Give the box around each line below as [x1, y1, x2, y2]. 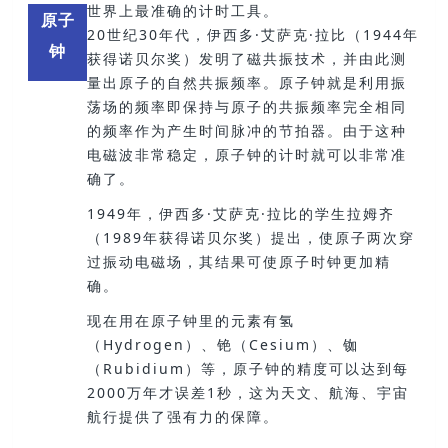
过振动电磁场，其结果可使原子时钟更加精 [86, 251, 391, 271]
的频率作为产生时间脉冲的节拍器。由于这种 [86, 120, 407, 140]
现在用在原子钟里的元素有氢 [86, 311, 295, 331]
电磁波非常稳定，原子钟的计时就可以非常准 [86, 144, 407, 164]
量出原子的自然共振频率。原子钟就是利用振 [86, 72, 407, 92]
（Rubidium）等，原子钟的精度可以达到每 [86, 359, 409, 379]
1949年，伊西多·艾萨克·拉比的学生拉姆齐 [86, 203, 395, 223]
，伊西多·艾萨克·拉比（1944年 [190, 24, 419, 44]
